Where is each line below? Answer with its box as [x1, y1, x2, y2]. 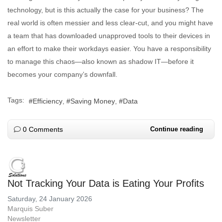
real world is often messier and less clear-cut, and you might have [7, 19, 213, 27]
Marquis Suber [7, 204, 54, 213]
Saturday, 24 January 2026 [7, 194, 92, 203]
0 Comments [23, 125, 63, 133]
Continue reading [150, 125, 203, 133]
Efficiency [33, 97, 62, 105]
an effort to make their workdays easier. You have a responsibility [7, 45, 211, 53]
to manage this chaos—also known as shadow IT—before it [7, 57, 194, 66]
